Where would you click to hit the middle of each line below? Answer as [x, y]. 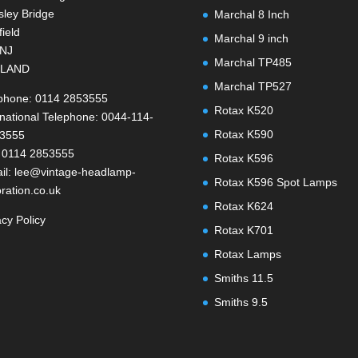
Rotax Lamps [247, 254]
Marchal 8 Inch [251, 14]
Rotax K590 [243, 134]
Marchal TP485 [253, 62]
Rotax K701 [243, 230]
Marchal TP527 [253, 86]
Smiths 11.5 [243, 278]
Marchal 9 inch [251, 38]
